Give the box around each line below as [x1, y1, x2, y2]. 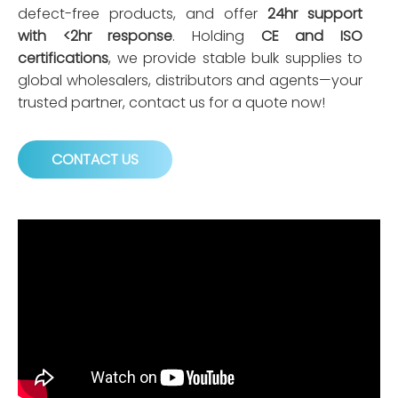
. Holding [172, 26, 261, 47]
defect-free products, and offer [18, 4, 267, 25]
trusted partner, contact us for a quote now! [18, 92, 325, 114]
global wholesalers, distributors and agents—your [18, 70, 362, 92]
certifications [18, 48, 108, 69]
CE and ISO [260, 26, 363, 47]
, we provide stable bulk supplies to [108, 48, 362, 69]
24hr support [267, 4, 362, 25]
